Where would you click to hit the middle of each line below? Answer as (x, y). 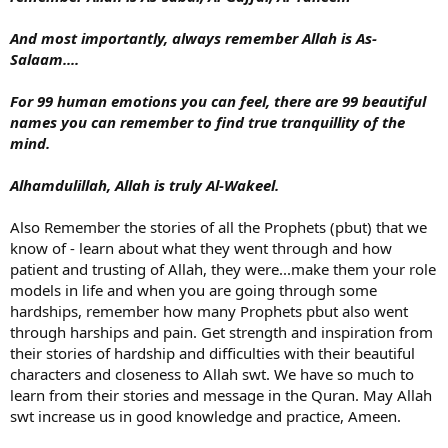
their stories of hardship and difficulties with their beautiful (212, 353)
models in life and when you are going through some (193, 290)
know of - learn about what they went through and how (201, 248)
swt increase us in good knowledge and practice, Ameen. (205, 416)
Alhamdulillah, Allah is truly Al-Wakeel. (144, 185)
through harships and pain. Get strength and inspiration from (221, 332)
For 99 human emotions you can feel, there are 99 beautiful (218, 101)
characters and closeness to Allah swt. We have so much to (212, 374)
